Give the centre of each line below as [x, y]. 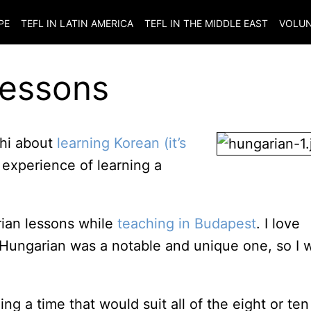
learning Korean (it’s [121, 143]
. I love [278, 224]
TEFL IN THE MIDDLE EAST [206, 23]
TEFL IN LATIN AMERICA [77, 23]
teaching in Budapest [187, 224]
